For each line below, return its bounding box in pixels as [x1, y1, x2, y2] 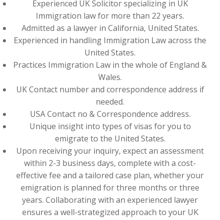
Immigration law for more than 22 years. [36, 10, 184, 21]
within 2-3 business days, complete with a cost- [24, 158, 196, 168]
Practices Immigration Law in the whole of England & [13, 59, 207, 70]
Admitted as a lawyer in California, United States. [21, 23, 199, 33]
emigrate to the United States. [55, 133, 165, 144]
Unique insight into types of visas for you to [29, 121, 191, 132]
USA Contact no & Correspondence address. [29, 109, 191, 119]
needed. [96, 96, 124, 107]
